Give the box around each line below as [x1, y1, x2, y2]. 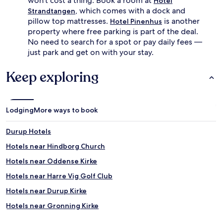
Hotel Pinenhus [110, 16, 162, 26]
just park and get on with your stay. [28, 47, 154, 57]
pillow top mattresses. [28, 15, 110, 26]
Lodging [6, 105, 34, 114]
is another [162, 15, 200, 26]
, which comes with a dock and [75, 5, 185, 16]
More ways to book [34, 105, 98, 114]
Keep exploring [6, 67, 99, 87]
